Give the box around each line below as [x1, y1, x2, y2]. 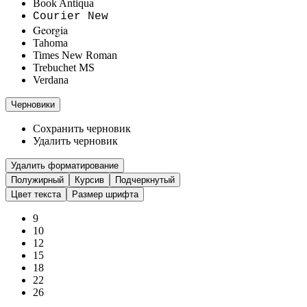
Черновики [11, 99, 55, 110]
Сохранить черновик [33, 122, 131, 134]
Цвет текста [11, 188, 61, 199]
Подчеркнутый [115, 174, 175, 185]
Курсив [75, 174, 104, 185]
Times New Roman [33, 49, 117, 61]
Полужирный [11, 174, 64, 185]
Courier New [33, 10, 108, 23]
